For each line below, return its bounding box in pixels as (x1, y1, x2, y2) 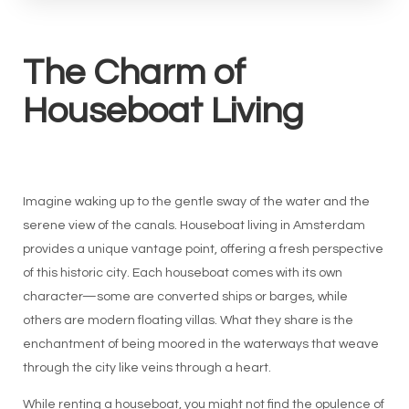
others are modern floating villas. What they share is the (22, 314, 353, 328)
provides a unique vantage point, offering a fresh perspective (22, 243, 383, 257)
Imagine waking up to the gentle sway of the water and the (22, 195, 370, 209)
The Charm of (22, 54, 246, 92)
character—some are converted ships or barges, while (22, 290, 348, 304)
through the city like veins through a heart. (22, 362, 271, 375)
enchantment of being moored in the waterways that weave (22, 338, 379, 351)
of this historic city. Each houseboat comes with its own (22, 267, 342, 280)
